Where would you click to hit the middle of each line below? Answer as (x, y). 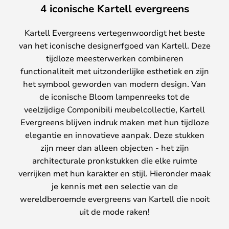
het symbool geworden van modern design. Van (114, 83)
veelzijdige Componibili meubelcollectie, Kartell (114, 109)
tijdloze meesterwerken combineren (114, 58)
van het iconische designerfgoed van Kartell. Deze (114, 45)
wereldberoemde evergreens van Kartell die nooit (114, 198)
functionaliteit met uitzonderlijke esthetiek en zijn (114, 71)
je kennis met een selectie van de (114, 186)
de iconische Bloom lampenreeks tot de (114, 96)
